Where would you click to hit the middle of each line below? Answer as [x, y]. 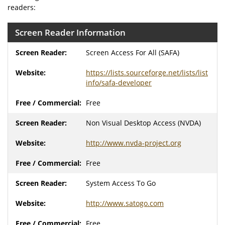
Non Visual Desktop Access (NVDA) [143, 123]
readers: [22, 7]
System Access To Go [121, 183]
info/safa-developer [119, 83]
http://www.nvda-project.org [134, 143]
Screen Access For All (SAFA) [133, 52]
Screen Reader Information [70, 32]
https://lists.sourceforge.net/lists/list [147, 73]
